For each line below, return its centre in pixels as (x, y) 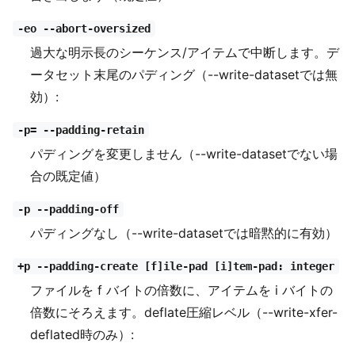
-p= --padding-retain (80, 130)
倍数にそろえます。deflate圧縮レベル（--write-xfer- (184, 313)
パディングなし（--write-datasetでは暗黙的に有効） (184, 233)
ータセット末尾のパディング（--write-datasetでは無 (184, 75)
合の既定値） (69, 176)
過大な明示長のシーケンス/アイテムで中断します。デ (185, 53)
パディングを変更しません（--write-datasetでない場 (184, 154)
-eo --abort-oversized (84, 29)
